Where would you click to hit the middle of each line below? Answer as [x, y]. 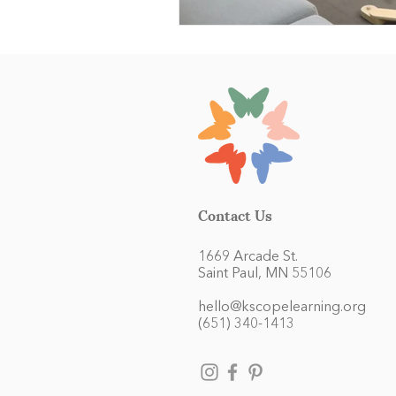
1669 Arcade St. [250, 258]
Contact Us [235, 215]
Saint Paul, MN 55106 [265, 274]
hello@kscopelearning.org [282, 308]
